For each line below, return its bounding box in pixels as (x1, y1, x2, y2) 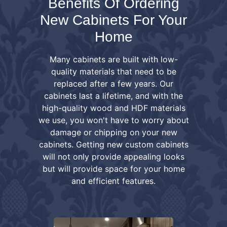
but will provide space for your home (42, 163, 185, 174)
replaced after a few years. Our (54, 78, 173, 89)
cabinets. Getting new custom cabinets (39, 139, 188, 149)
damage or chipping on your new (50, 127, 177, 137)
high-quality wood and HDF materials (42, 102, 185, 113)
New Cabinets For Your (40, 12, 187, 28)
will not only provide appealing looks (43, 151, 184, 162)
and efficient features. (71, 175, 156, 186)
